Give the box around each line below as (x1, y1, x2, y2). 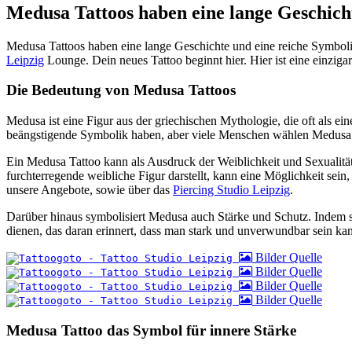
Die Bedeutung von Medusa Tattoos (6, 82, 236, 99)
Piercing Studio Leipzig (173, 183, 290, 197)
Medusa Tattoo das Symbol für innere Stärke (6, 321, 296, 339)
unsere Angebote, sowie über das (6, 183, 173, 197)
